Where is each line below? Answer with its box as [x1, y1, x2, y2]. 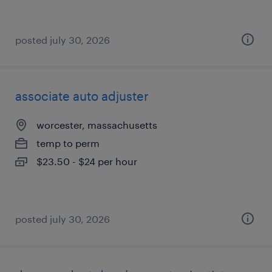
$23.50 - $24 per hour [36, 155, 137, 167]
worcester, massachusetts [36, 119, 157, 131]
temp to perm [36, 137, 100, 149]
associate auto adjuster [15, 89, 149, 103]
